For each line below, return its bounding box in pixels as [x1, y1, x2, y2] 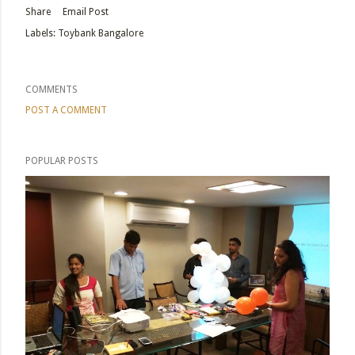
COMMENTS [25, 83, 78, 95]
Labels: [25, 27, 55, 39]
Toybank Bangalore [58, 27, 143, 39]
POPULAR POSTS [25, 155, 98, 166]
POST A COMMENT [25, 104, 107, 116]
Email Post [63, 6, 109, 17]
